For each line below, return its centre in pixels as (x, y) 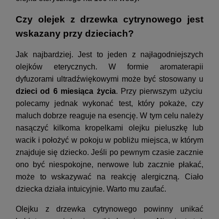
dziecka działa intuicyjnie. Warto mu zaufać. (91, 189)
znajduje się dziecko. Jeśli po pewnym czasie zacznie (109, 153)
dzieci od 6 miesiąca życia (66, 91)
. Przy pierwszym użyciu (159, 91)
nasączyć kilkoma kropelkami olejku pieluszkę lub (109, 128)
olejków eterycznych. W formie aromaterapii (109, 67)
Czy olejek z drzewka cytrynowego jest (109, 20)
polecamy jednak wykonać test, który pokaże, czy (109, 104)
